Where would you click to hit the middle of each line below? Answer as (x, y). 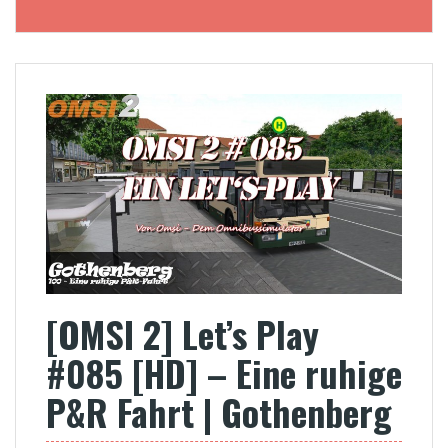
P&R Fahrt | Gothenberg (219, 411)
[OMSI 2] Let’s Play (182, 333)
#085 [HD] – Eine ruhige (224, 372)
